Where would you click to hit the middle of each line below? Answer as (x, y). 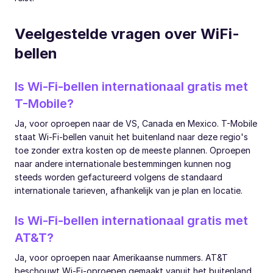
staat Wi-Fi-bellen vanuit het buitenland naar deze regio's (131, 137)
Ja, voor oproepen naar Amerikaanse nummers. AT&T (121, 258)
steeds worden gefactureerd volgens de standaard (119, 177)
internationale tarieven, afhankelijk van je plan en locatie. (129, 191)
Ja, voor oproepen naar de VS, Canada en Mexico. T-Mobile (136, 124)
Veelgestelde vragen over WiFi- (127, 34)
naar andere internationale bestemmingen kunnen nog (123, 164)
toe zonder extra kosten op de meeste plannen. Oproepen (133, 151)
